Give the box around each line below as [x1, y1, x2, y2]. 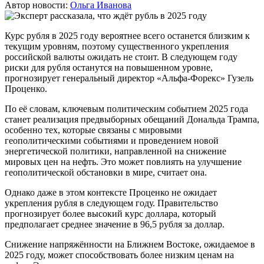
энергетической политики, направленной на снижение [5, 146, 226, 156]
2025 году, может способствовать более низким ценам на [5, 249, 234, 260]
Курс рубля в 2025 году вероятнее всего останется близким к [5, 30, 250, 41]
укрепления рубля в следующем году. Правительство [5, 197, 218, 208]
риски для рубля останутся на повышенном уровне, [5, 62, 213, 72]
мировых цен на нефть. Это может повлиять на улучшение [5, 156, 242, 167]
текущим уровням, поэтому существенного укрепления [5, 41, 229, 51]
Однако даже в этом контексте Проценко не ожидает [5, 187, 217, 197]
